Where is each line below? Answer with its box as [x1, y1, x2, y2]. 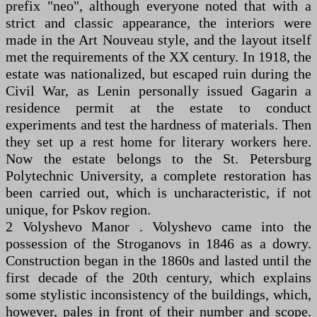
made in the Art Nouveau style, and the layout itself [6, 31, 311, 47]
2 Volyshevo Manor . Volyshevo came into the [6, 218, 311, 234]
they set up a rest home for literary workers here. [6, 133, 311, 149]
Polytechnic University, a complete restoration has [6, 167, 311, 183]
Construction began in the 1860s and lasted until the [6, 252, 311, 268]
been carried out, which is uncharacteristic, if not [6, 184, 311, 200]
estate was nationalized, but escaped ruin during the [6, 65, 311, 81]
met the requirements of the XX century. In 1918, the [6, 48, 311, 64]
